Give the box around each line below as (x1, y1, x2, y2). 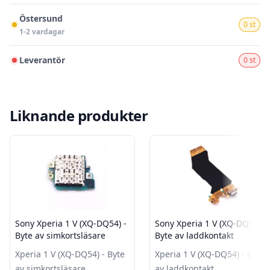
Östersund (19, 13, 63, 24)
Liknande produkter (10, 105, 148, 125)
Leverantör (19, 54, 65, 66)
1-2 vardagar (19, 27, 64, 37)
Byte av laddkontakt (155, 230, 234, 241)
